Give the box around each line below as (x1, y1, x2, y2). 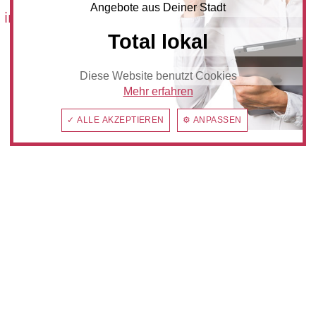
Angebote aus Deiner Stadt (90, 1, 226, 14)
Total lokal (108, 30, 208, 54)
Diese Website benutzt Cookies (79, 70, 237, 83)
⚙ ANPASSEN (182, 115, 242, 126)
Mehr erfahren (123, 85, 193, 98)
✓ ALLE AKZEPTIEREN (67, 115, 164, 126)
